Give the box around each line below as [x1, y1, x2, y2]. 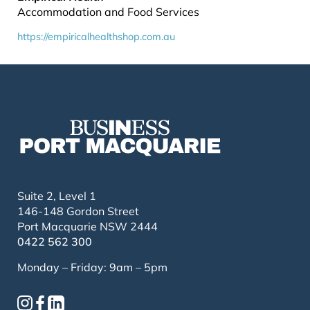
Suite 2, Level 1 [17, 188, 96, 203]
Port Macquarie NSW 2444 [17, 219, 158, 233]
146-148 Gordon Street [17, 203, 139, 218]
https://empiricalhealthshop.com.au [17, 30, 175, 43]
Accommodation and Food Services [17, 5, 199, 19]
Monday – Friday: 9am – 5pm [17, 259, 167, 274]
